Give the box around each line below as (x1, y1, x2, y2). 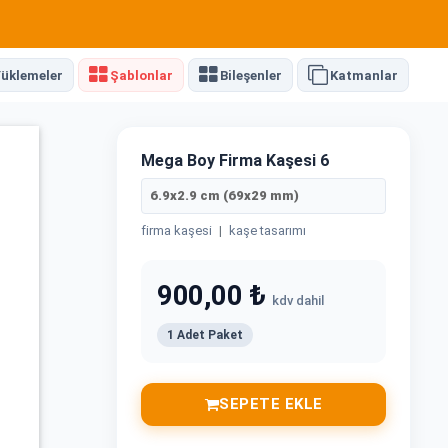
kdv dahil (272, 293, 324, 309)
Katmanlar (330, 67, 398, 83)
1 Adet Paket (167, 328, 243, 343)
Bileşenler (220, 67, 282, 83)
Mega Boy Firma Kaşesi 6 (141, 151, 329, 171)
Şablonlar (110, 67, 173, 83)
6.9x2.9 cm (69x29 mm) (150, 188, 299, 204)
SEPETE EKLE (219, 395, 323, 414)
